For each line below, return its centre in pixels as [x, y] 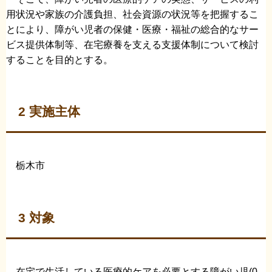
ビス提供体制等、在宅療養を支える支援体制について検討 [132, 44]
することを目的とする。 [59, 59]
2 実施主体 [49, 112]
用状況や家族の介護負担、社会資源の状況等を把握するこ [132, 14]
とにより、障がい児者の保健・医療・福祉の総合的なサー [132, 29]
